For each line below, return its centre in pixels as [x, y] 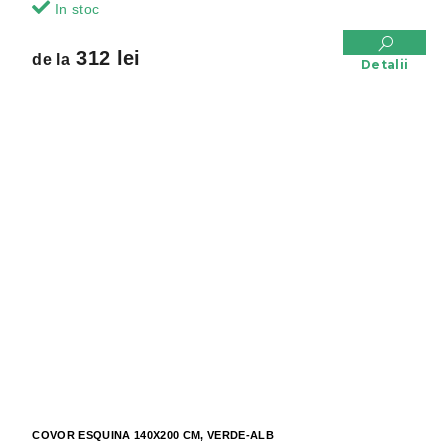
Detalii [384, 65]
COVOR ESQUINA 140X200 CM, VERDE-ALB [153, 434]
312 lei [105, 58]
